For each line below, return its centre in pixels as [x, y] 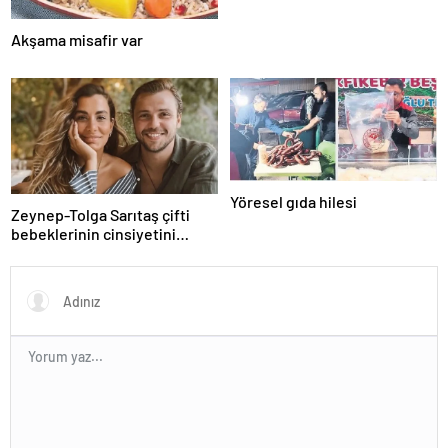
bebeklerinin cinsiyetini [93, 234]
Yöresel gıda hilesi [293, 202]
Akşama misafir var [77, 39]
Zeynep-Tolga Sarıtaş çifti [100, 215]
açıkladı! [40, 253]
